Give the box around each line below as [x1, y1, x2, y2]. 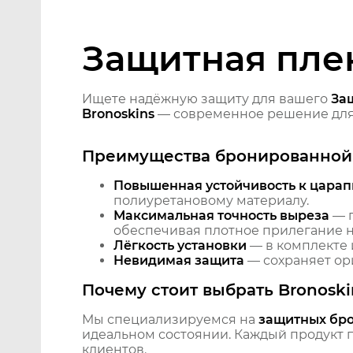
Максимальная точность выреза [113, 208, 329, 224]
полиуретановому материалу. [113, 193, 309, 209]
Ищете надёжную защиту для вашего [82, 91, 331, 107]
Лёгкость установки [113, 238, 247, 254]
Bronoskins [82, 106, 154, 122]
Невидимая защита [113, 253, 244, 269]
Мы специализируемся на [82, 312, 258, 328]
